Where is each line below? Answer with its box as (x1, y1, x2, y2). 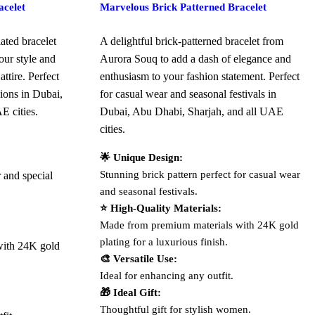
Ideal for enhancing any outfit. (99, 269, 233, 281)
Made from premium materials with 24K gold (99, 219, 299, 231)
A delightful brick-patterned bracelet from (99, 34, 283, 47)
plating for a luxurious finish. (99, 236, 228, 247)
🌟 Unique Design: (99, 151, 183, 163)
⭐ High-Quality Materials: (99, 202, 221, 214)
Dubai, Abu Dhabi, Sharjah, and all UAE (99, 105, 283, 117)
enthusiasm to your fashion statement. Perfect (99, 70, 300, 82)
